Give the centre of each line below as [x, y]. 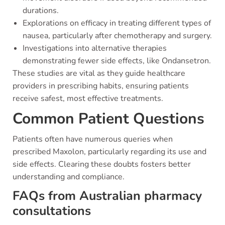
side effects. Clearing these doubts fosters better [102, 164]
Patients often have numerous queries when [93, 139]
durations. [41, 11]
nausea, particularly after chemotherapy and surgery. [117, 36]
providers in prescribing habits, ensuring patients [101, 86]
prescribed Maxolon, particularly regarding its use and [109, 152]
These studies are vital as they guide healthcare [99, 73]
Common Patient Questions [108, 119]
